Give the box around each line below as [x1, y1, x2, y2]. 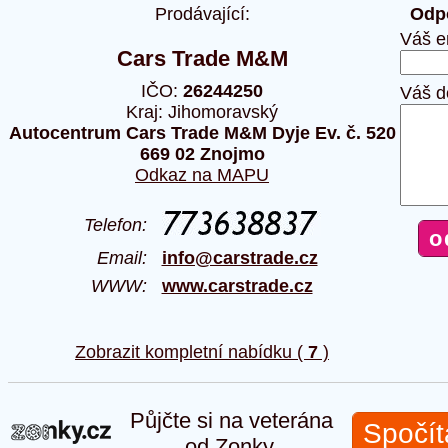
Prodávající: [154, 4, 250, 24]
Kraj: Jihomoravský [126, 101, 278, 122]
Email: [96, 247, 162, 268]
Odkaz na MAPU [135, 164, 269, 185]
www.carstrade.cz [161, 275, 313, 296]
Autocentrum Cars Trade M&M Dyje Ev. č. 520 [8, 122, 396, 143]
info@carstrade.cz [161, 247, 318, 268]
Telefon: [83, 214, 162, 235]
